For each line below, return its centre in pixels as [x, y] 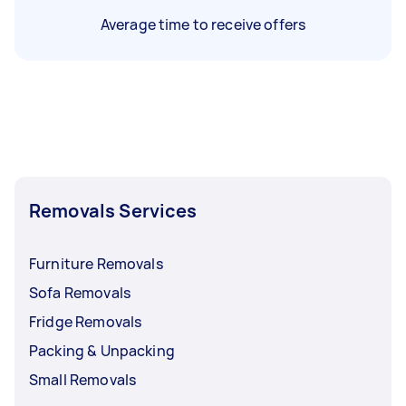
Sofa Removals [80, 292]
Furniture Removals [96, 263]
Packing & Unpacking [102, 350]
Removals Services [113, 210]
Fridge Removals [86, 321]
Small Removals [83, 379]
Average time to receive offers [203, 24]
